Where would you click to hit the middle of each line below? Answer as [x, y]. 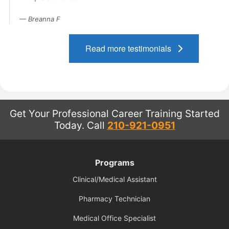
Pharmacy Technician [114, 198]
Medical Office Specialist [114, 218]
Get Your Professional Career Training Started [114, 113]
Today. [70, 125]
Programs [114, 162]
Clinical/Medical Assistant [114, 179]
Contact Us [25, 18]
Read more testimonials [131, 48]
